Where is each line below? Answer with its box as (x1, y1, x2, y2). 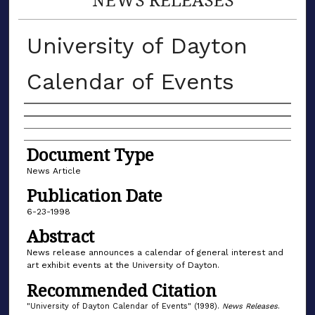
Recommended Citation (26, 278, 217, 302)
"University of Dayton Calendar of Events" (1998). (26, 301, 222, 311)
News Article (26, 165, 81, 176)
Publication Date (26, 183, 162, 207)
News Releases (221, 301, 278, 311)
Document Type (26, 142, 154, 166)
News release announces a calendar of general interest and (26, 247, 283, 258)
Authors (23, 106, 90, 130)
